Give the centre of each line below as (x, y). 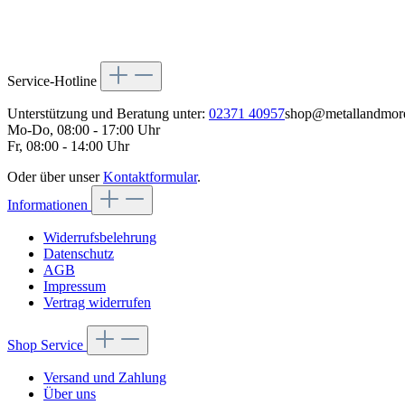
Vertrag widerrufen (97, 302)
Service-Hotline (54, 80)
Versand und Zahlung (105, 377)
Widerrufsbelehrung (100, 237)
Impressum (75, 286)
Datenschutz (79, 253)
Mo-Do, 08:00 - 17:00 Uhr (84, 129)
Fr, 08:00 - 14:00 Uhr (68, 146)
